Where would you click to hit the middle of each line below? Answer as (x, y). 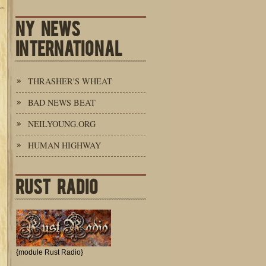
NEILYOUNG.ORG (62, 124)
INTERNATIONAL (69, 47)
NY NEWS (48, 28)
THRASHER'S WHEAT (70, 81)
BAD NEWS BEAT (62, 102)
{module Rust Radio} (50, 252)
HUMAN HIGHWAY (64, 145)
